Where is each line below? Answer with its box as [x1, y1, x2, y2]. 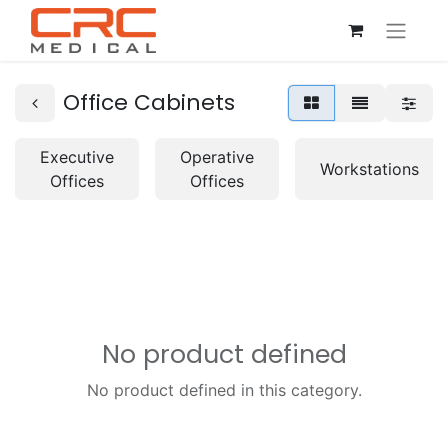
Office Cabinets [63, 87, 235, 118]
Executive [40, 147, 114, 167]
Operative [180, 147, 254, 167]
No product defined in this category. [86, 380, 362, 400]
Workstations [320, 159, 419, 179]
